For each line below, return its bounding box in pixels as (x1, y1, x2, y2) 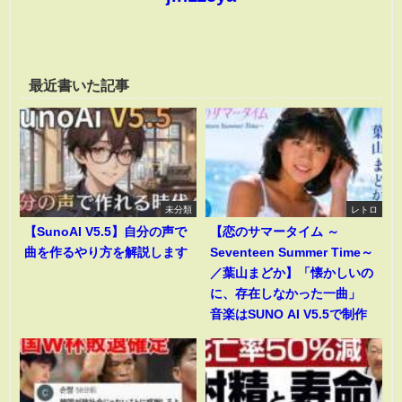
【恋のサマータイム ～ (210, 224, 339, 238)
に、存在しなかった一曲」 (210, 286, 373, 300)
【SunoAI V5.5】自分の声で (24, 224, 187, 238)
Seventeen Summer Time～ (210, 245, 373, 258)
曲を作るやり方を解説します (24, 245, 188, 258)
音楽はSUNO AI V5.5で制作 (210, 307, 367, 320)
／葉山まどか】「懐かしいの (210, 266, 373, 279)
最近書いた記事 (29, 78, 129, 93)
